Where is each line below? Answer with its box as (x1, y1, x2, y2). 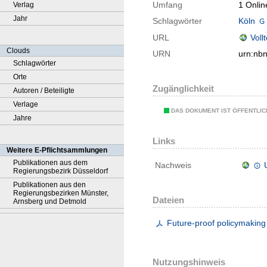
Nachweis (155, 160, 191, 170)
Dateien (153, 195, 184, 206)
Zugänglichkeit (153, 83, 214, 94)
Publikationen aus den (13, 181, 86, 189)
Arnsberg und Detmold (13, 197, 86, 206)
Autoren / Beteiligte (13, 86, 74, 95)
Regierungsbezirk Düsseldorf (13, 167, 108, 175)
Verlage (13, 100, 38, 108)
